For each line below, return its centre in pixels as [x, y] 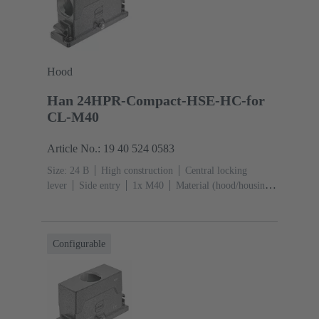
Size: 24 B [68, 170]
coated [60, 215]
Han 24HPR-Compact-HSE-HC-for [156, 100]
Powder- [237, 200]
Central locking [216, 170]
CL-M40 [73, 116]
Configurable [79, 244]
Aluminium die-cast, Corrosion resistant [127, 200]
